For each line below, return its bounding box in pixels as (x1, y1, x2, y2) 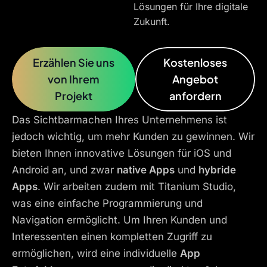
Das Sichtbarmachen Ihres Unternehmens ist (12, 113, 227, 126)
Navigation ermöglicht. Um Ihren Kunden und (12, 213, 227, 226)
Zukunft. (133, 15, 170, 27)
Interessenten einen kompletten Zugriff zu (12, 230, 212, 243)
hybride (198, 163, 236, 176)
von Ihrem (48, 72, 100, 86)
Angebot (172, 72, 219, 86)
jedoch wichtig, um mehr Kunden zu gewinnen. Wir (12, 130, 254, 142)
